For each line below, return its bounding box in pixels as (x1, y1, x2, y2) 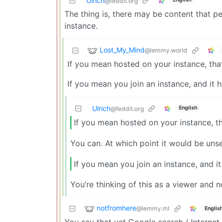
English (178, 105, 197, 111)
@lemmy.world (145, 47, 187, 55)
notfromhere (97, 204, 136, 213)
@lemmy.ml (136, 205, 169, 213)
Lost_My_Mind (100, 46, 145, 55)
